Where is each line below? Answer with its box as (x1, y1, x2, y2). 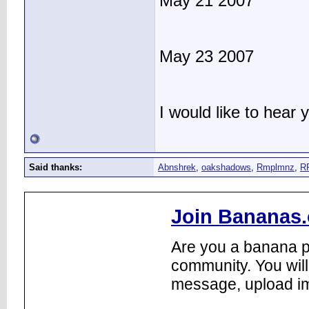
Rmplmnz (257, 162, 295, 172)
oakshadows (201, 162, 251, 172)
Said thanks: (29, 162, 82, 172)
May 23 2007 (159, 48, 254, 66)
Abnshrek (158, 162, 196, 172)
